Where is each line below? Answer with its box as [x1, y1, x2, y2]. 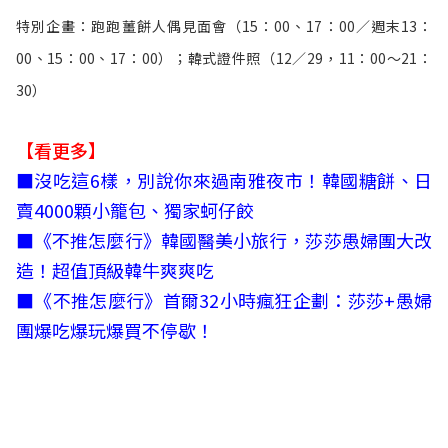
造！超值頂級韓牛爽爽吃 [16, 256, 214, 283]
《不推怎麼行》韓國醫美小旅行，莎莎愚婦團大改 [34, 226, 433, 253]
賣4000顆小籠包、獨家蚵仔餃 [16, 196, 254, 223]
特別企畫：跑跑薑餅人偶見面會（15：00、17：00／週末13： [16, 15, 432, 36]
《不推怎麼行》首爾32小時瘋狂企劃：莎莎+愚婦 [34, 286, 433, 313]
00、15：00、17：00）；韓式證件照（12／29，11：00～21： [16, 47, 432, 68]
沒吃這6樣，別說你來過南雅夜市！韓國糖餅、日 [34, 166, 433, 193]
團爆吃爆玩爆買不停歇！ [16, 316, 214, 343]
